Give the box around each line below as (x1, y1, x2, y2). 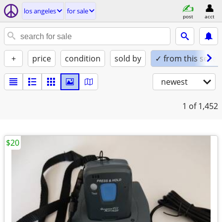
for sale (67, 6, 88, 15)
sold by (114, 53, 141, 64)
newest (161, 76, 188, 87)
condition (65, 53, 101, 64)
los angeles (24, 6, 56, 15)
